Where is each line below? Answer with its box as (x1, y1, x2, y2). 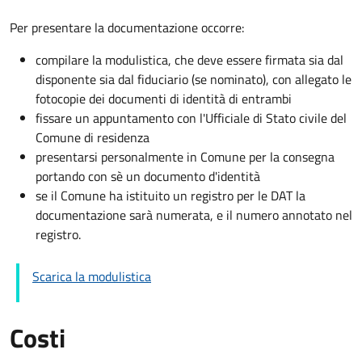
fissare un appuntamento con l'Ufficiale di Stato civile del (36, 107, 347, 128)
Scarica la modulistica (32, 266, 151, 286)
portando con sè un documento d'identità (36, 166, 260, 186)
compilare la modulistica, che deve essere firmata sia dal (36, 49, 343, 69)
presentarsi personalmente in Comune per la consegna (36, 146, 335, 166)
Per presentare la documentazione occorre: (10, 17, 244, 37)
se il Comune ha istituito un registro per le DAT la (36, 185, 305, 205)
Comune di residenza (36, 127, 149, 147)
